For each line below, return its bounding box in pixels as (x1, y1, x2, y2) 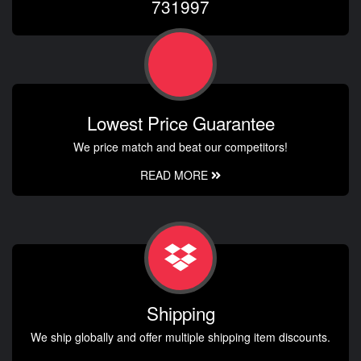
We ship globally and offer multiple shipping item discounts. (31, 329, 330, 346)
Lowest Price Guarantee (86, 110, 275, 136)
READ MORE (140, 167, 211, 184)
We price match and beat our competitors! (73, 139, 288, 156)
